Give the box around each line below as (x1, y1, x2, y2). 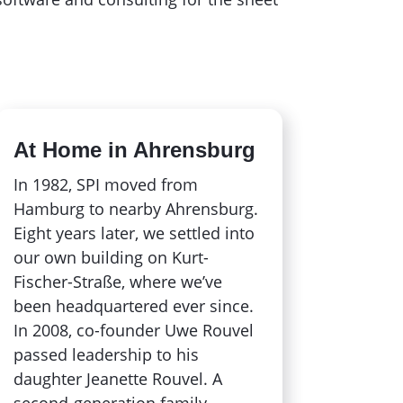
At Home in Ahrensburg (13, 137, 255, 162)
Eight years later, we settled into (13, 221, 255, 244)
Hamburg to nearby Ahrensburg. (13, 197, 258, 219)
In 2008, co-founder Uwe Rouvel (13, 318, 254, 341)
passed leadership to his (13, 343, 199, 365)
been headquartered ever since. (13, 294, 254, 317)
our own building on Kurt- (13, 246, 209, 268)
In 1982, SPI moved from (13, 173, 198, 195)
